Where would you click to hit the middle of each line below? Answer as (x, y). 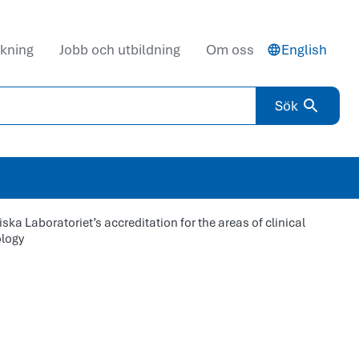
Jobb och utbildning (120, 50)
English (304, 50)
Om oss (230, 50)
